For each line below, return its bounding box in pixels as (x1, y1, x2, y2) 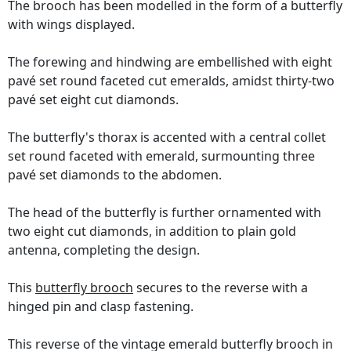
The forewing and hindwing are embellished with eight (8, 53, 332, 71)
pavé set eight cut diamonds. (8, 91, 179, 109)
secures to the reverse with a (133, 279, 308, 297)
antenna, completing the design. (8, 241, 200, 259)
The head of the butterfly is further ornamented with (8, 204, 321, 222)
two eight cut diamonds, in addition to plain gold (8, 223, 296, 241)
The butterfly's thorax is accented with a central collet (8, 128, 326, 147)
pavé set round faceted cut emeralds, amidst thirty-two (8, 72, 335, 90)
